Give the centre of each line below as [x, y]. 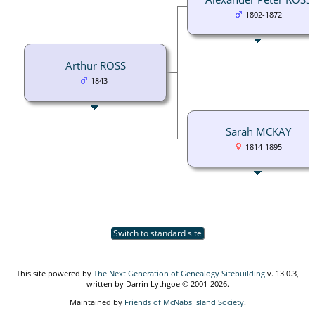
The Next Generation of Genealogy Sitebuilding [179, 273]
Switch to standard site [157, 233]
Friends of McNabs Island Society [184, 302]
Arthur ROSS [95, 65]
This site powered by [55, 273]
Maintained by [97, 302]
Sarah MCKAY [258, 131]
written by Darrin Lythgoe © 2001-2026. [157, 283]
